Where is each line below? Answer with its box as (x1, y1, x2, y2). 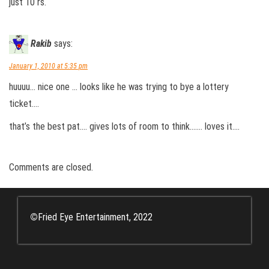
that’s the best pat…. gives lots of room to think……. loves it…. (9, 121, 240, 133)
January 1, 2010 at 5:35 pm (9, 62, 88, 71)
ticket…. (9, 98, 39, 110)
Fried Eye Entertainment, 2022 (38, 211, 153, 223)
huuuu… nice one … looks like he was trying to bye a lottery (9, 81, 229, 93)
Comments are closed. (9, 162, 93, 174)
